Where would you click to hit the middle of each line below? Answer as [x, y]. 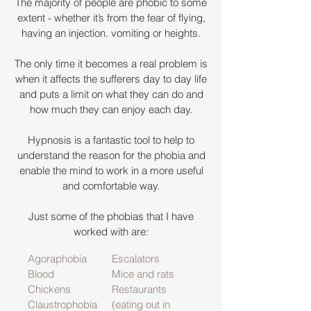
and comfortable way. [111, 186]
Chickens [49, 289]
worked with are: [111, 232]
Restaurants [139, 289]
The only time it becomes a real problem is [111, 64]
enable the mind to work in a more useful [111, 170]
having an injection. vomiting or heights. [111, 33]
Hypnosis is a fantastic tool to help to [111, 140]
